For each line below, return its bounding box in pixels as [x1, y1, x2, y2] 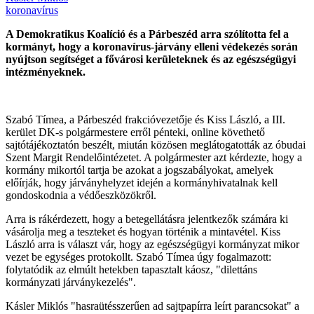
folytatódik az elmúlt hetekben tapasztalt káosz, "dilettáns [6, 263, 257, 275]
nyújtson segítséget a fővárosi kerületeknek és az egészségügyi [6, 53, 296, 65]
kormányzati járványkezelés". [6, 275, 136, 288]
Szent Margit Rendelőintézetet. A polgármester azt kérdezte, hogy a [6, 151, 302, 163]
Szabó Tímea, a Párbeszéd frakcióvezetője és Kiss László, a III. [6, 113, 285, 125]
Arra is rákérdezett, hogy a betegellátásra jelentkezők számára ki [6, 212, 288, 225]
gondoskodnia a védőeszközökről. [6, 189, 156, 201]
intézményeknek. [6, 65, 86, 78]
